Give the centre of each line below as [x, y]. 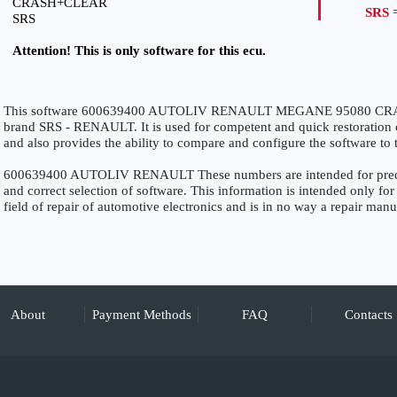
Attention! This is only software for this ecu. [139, 51]
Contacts [368, 315]
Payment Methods [141, 315]
